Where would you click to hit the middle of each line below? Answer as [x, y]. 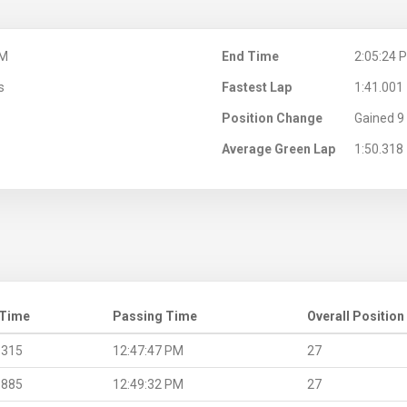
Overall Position [356, 316]
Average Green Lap [278, 149]
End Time [250, 56]
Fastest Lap [257, 87]
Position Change [272, 118]
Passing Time [155, 316]
